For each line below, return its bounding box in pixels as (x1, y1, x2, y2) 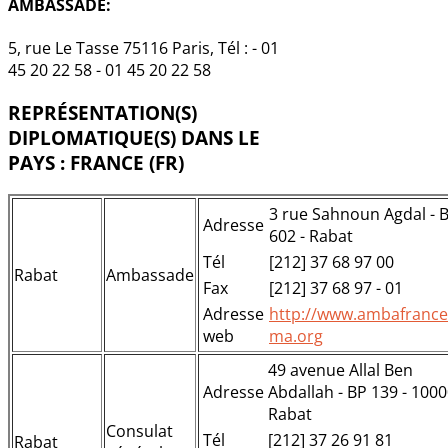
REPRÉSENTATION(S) (8, 100, 197, 126)
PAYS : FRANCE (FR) (8, 150, 184, 176)
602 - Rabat (269, 224, 353, 247)
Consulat (106, 419, 173, 442)
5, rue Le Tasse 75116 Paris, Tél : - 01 (8, 37, 279, 60)
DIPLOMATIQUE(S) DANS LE (8, 125, 260, 151)
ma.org (269, 324, 323, 347)
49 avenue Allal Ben (268, 358, 413, 381)
